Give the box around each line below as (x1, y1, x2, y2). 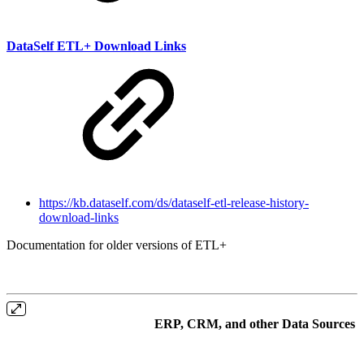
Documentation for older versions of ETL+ (6, 237, 227, 252)
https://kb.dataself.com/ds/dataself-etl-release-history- (39, 195, 309, 210)
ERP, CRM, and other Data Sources (154, 316, 355, 331)
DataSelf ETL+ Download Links (6, 38, 186, 53)
